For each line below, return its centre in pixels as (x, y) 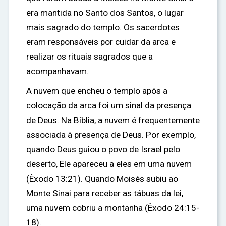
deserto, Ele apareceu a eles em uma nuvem (109, 164)
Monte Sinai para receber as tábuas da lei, (105, 193)
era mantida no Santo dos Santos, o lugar (105, 13)
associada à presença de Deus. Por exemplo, (111, 135)
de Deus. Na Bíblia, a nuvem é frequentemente (113, 120)
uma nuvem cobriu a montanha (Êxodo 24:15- (113, 208)
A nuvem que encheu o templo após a (97, 91)
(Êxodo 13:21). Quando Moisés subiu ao (102, 179)
